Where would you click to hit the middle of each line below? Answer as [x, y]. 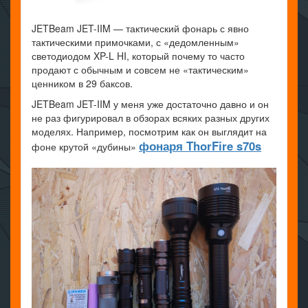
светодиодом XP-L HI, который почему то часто [138, 56]
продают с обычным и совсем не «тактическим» [140, 70]
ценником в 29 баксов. [82, 84]
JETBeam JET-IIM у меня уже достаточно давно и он [150, 104]
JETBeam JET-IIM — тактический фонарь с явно [140, 29]
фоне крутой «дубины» [85, 147]
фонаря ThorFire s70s [200, 146]
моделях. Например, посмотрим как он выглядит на [149, 132]
